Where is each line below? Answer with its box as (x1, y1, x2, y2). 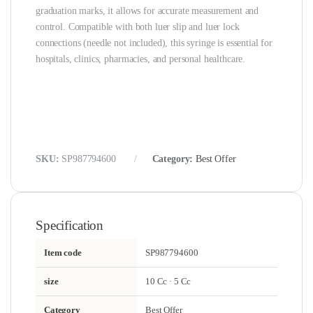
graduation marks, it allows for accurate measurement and (36, 6, 259, 17)
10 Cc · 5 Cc (145, 276, 191, 287)
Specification (36, 218, 104, 233)
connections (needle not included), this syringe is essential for (36, 38, 273, 49)
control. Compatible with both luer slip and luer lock (36, 22, 240, 33)
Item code (44, 247, 82, 259)
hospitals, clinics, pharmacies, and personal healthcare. (36, 54, 246, 65)
